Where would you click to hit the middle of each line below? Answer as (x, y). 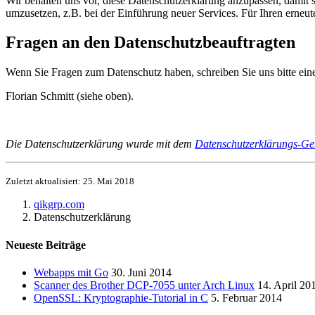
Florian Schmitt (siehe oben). (70, 96)
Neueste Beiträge (46, 245)
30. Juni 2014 (141, 272)
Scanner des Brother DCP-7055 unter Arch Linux (144, 285)
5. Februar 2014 (246, 297)
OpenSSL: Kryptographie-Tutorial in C (121, 297)
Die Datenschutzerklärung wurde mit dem (100, 144)
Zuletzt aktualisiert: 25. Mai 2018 (70, 181)
